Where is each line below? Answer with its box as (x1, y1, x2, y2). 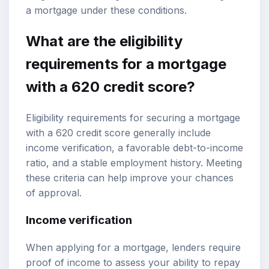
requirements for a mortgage (26, 55, 226, 73)
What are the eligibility (26, 32, 183, 50)
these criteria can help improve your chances (26, 171, 234, 184)
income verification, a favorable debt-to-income (26, 141, 243, 154)
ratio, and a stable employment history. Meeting (26, 156, 242, 169)
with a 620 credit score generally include (26, 126, 211, 139)
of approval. (26, 186, 82, 199)
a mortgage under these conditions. (26, 4, 187, 16)
